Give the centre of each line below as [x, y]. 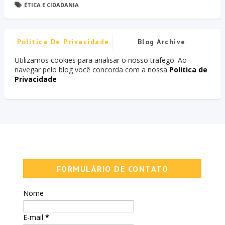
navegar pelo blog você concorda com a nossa [92, 70]
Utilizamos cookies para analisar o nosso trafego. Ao [100, 60]
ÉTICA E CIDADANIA [51, 5]
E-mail [34, 217]
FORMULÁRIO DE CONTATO [113, 169]
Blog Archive [161, 42]
